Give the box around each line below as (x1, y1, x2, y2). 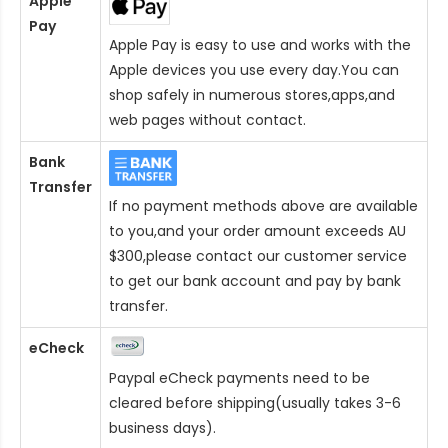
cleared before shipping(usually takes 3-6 (109, 393, 401, 414)
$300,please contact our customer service (109, 246, 407, 267)
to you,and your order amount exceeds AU (109, 221, 406, 242)
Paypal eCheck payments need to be (109, 368, 370, 389)
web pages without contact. (109, 110, 306, 131)
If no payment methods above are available (109, 196, 418, 217)
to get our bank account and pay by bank (109, 271, 401, 292)
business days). (109, 418, 216, 439)
